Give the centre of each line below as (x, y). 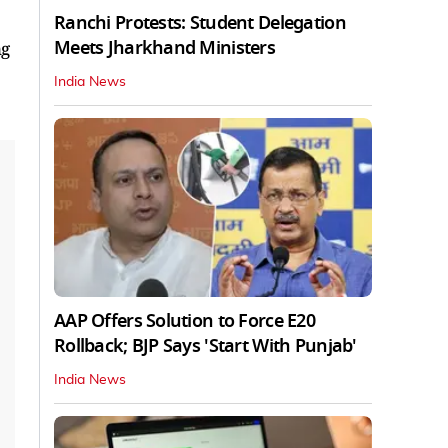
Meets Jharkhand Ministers (164, 47)
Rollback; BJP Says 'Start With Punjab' (205, 345)
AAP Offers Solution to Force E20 (184, 320)
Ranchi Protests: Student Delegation (200, 22)
